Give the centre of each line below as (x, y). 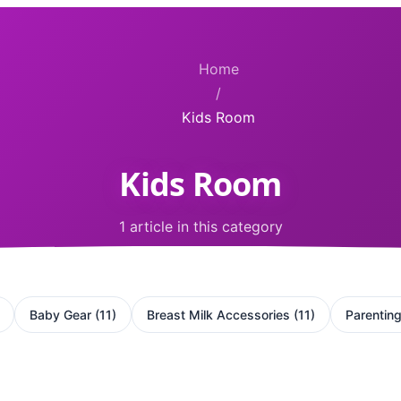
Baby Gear (60, 314)
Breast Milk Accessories (218, 314)
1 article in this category (200, 226)
